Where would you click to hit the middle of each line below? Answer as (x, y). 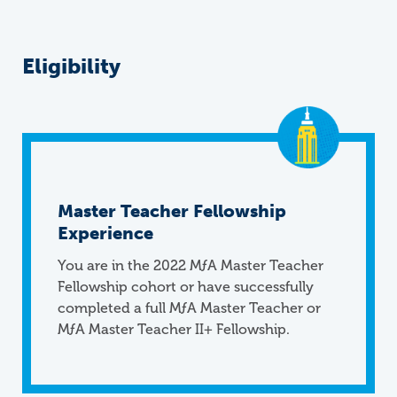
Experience (105, 233)
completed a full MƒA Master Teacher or (189, 308)
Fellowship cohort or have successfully (186, 287)
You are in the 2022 (124, 265)
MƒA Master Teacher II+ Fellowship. (175, 329)
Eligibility (71, 66)
